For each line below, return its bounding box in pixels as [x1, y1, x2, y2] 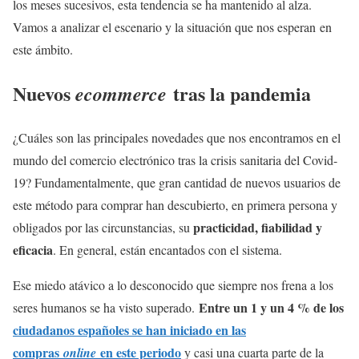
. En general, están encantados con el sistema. [53, 241, 282, 258]
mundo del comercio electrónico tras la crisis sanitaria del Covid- [13, 151, 337, 168]
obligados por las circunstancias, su [13, 219, 193, 236]
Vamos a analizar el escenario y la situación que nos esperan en [13, 18, 332, 36]
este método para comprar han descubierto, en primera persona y [13, 196, 337, 213]
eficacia [13, 240, 53, 259]
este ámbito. [13, 41, 73, 58]
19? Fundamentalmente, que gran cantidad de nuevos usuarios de [13, 174, 341, 191]
